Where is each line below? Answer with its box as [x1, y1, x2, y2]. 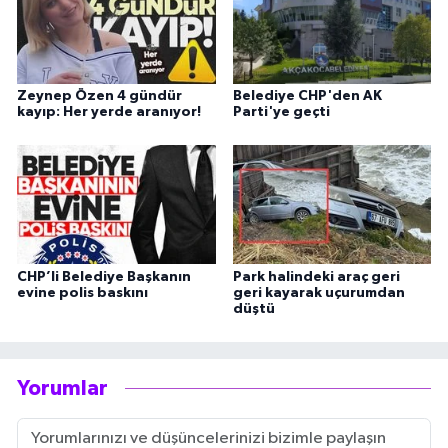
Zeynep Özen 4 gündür [17, 88, 182, 103]
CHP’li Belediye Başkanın [17, 269, 191, 284]
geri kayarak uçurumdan [232, 285, 405, 300]
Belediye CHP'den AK [232, 88, 382, 103]
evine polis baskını [17, 285, 148, 300]
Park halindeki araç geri [232, 269, 400, 284]
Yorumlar [17, 378, 108, 400]
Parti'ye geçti [232, 104, 330, 119]
